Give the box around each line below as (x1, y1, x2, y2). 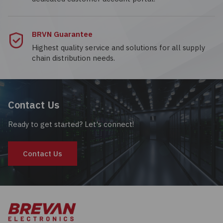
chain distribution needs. (32, 53, 115, 63)
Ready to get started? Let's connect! (8, 119, 134, 129)
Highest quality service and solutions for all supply (32, 43, 205, 52)
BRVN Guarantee (32, 29, 93, 39)
